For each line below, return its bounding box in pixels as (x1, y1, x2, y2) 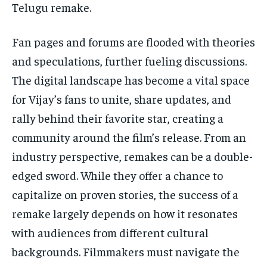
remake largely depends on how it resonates (12, 206, 238, 221)
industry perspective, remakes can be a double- (12, 148, 253, 164)
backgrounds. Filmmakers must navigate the (12, 244, 240, 259)
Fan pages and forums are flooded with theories (12, 34, 255, 49)
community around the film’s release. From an (12, 129, 246, 145)
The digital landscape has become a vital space (12, 72, 250, 88)
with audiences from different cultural (12, 225, 209, 240)
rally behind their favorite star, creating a (12, 110, 223, 126)
